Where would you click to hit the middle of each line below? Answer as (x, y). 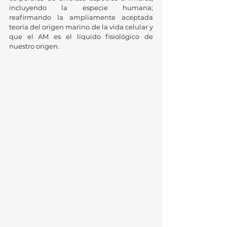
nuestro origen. (35, 46)
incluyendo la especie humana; (81, 7)
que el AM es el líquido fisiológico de (81, 36)
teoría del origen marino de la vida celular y (81, 27)
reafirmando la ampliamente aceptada (81, 17)
